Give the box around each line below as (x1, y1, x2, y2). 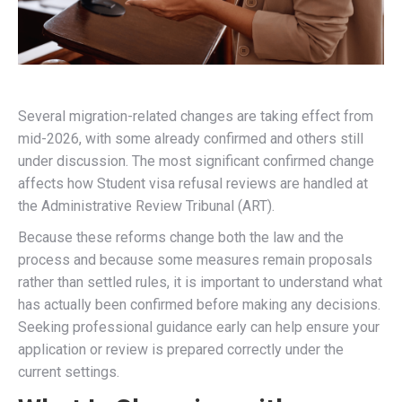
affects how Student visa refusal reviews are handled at (18, 175, 368, 192)
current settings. (18, 363, 119, 380)
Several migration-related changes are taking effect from (18, 108, 373, 125)
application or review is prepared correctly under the (18, 341, 344, 358)
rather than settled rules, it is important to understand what (18, 274, 382, 291)
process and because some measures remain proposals (18, 251, 372, 268)
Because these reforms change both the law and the (18, 229, 344, 246)
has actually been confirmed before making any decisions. (18, 296, 380, 313)
